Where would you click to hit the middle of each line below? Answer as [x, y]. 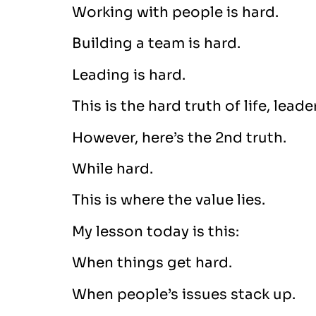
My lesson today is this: [156, 231]
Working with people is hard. [175, 12]
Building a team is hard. [156, 44]
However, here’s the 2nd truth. [179, 138]
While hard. [113, 169]
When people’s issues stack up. [184, 294]
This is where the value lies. [170, 200]
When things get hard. [152, 263]
